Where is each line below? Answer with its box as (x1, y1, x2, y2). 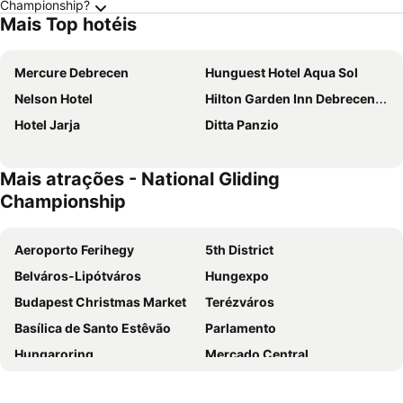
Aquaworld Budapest (205, 372, 335, 388)
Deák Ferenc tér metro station (14, 372, 194, 388)
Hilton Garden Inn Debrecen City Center (205, 91, 375, 106)
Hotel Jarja (14, 117, 80, 132)
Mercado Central (205, 346, 309, 362)
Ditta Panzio (205, 117, 279, 132)
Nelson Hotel (14, 91, 93, 106)
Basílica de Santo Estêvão (14, 320, 171, 336)
